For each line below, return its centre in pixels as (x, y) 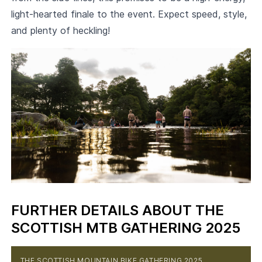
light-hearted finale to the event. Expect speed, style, (129, 14)
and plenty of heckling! (60, 30)
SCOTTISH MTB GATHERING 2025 (125, 227)
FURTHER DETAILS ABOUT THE (117, 210)
